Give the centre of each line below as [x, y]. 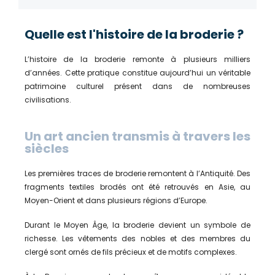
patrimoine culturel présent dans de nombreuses [137, 86]
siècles [47, 148]
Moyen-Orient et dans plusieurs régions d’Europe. [116, 200]
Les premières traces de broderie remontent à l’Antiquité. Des [137, 173]
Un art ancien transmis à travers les [137, 136]
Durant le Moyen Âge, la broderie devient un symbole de [137, 225]
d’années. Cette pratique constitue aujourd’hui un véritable [137, 72]
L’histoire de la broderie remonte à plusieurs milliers [137, 59]
